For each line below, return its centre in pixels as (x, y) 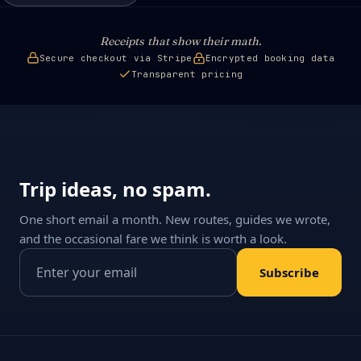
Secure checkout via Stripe (116, 58)
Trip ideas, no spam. (115, 189)
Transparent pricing (187, 74)
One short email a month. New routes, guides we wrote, (175, 219)
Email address (61, 259)
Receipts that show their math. (180, 41)
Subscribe (289, 272)
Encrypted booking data (270, 58)
